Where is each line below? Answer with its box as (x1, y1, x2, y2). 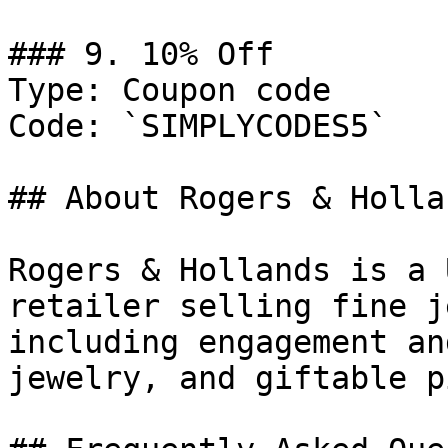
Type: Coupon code (8, 72, 331, 108)
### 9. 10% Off (8, 36, 274, 72)
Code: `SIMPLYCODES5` (8, 108, 388, 144)
